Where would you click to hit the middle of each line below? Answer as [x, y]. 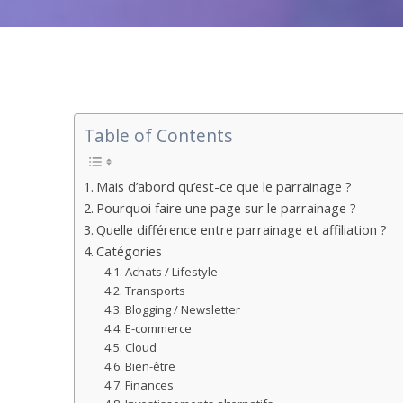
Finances [149, 385]
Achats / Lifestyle [171, 271]
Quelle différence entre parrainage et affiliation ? [242, 229]
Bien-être [150, 366]
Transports [155, 290]
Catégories [130, 251]
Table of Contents [158, 136]
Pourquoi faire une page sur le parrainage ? [227, 208]
